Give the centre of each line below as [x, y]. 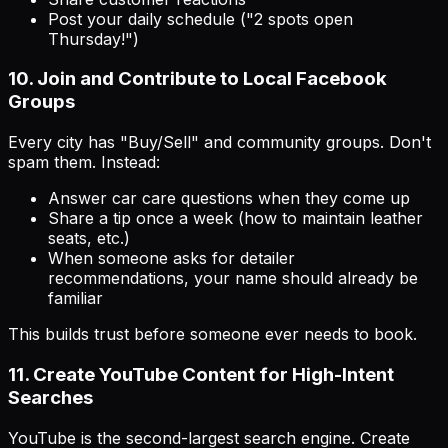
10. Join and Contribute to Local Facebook [197, 79]
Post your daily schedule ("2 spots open [200, 18]
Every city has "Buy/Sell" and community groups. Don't [219, 142]
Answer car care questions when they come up [229, 198]
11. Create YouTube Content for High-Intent [201, 374]
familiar [75, 298]
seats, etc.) [89, 238]
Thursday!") [93, 38]
